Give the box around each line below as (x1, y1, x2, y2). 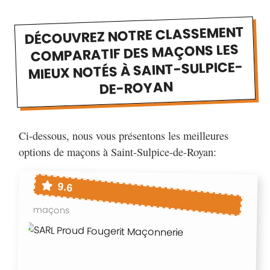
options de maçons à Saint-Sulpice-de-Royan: (19, 145, 216, 160)
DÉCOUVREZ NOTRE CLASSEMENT (24, 22, 244, 49)
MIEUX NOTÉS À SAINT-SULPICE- (28, 57, 243, 84)
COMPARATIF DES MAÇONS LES (30, 40, 239, 67)
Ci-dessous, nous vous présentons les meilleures (19, 128, 228, 143)
